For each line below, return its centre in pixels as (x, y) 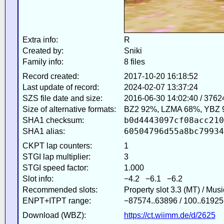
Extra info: (40, 39)
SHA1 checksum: (53, 120)
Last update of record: (60, 87)
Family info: (43, 61)
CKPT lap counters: (57, 145)
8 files (134, 61)
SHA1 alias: (43, 131)
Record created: (50, 76)
